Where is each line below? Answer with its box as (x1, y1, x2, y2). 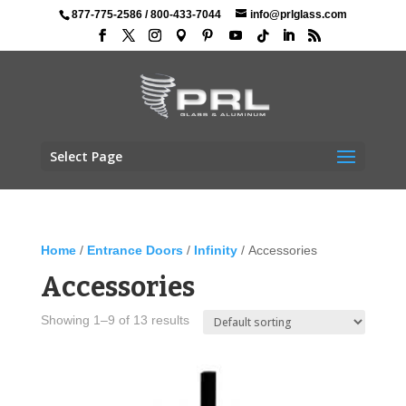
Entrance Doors (86, 243, 183, 257)
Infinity (193, 243, 237, 257)
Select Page (49, 148, 122, 165)
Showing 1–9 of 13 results (40, 313, 189, 327)
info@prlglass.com (249, 8, 347, 21)
